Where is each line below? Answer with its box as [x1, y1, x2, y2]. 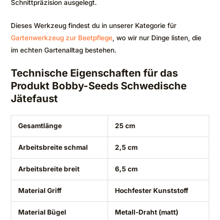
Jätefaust [11, 92, 58, 105]
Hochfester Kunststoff [114, 187, 188, 195]
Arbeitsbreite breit [18, 165, 80, 173]
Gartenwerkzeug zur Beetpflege [11, 33, 112, 42]
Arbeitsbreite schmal [18, 143, 88, 152]
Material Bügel [18, 208, 66, 217]
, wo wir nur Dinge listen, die [112, 33, 201, 42]
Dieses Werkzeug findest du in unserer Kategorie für [11, 21, 176, 29]
